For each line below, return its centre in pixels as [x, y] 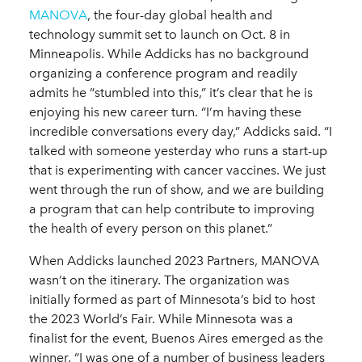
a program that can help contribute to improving [172, 209]
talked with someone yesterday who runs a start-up [178, 151]
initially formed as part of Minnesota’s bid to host [172, 300]
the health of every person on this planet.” [151, 229]
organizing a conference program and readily [163, 74]
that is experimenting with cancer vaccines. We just [177, 170]
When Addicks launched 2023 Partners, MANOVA [174, 261]
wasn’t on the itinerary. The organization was [159, 280]
